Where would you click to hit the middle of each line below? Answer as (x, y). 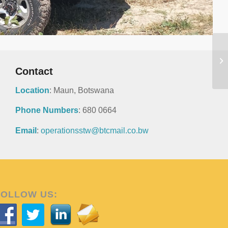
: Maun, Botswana (82, 90)
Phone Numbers (47, 110)
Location (32, 90)
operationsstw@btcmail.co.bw (95, 130)
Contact (34, 71)
